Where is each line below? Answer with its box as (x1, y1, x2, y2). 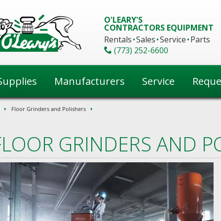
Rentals (104, 34, 132, 45)
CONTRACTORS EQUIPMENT (104, 22, 214, 33)
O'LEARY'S (104, 14, 143, 25)
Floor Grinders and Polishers (11, 105, 86, 112)
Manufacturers (54, 74, 125, 88)
